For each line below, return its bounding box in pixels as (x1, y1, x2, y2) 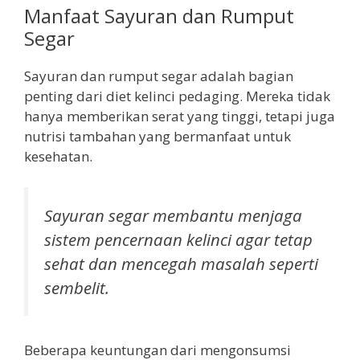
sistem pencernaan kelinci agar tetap (44, 227, 313, 251)
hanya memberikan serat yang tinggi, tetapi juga (24, 107, 335, 126)
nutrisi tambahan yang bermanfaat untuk (24, 127, 291, 146)
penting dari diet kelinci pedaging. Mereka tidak (24, 87, 330, 106)
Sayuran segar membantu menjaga (44, 203, 302, 227)
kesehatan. (24, 147, 92, 166)
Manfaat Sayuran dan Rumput (24, 2, 294, 30)
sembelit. (44, 276, 109, 299)
